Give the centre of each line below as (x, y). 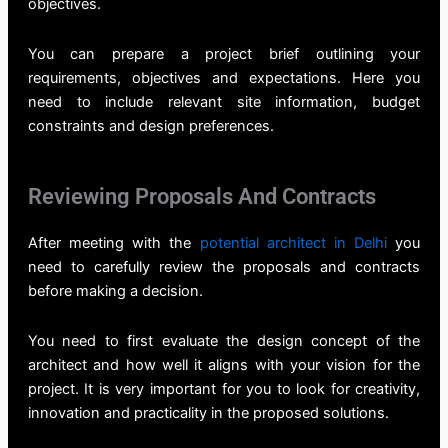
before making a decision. (115, 291)
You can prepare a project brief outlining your (224, 53)
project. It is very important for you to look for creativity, (224, 388)
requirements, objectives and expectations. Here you (224, 77)
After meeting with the (113, 243)
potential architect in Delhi (293, 243)
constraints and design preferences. (150, 125)
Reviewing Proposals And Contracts (201, 197)
